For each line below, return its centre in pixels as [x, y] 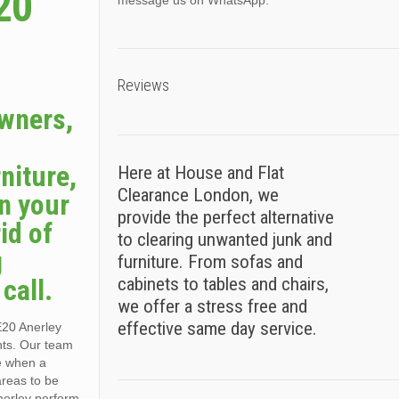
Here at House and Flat [200, 173]
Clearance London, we [198, 195]
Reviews [143, 85]
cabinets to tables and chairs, [223, 284]
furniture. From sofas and [210, 262]
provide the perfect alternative [225, 217]
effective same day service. [217, 329]
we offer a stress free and [212, 306]
